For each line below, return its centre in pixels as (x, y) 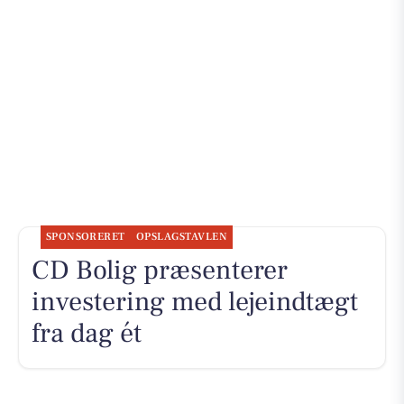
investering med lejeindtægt (194, 301)
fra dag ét (86, 333)
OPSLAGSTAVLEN (182, 236)
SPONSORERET (85, 236)
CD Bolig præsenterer (159, 270)
